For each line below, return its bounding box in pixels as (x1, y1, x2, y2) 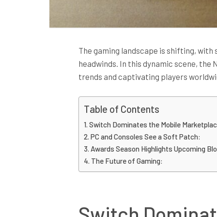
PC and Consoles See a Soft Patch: (91, 132, 201, 141)
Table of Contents (84, 103, 159, 115)
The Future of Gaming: (91, 156, 163, 165)
